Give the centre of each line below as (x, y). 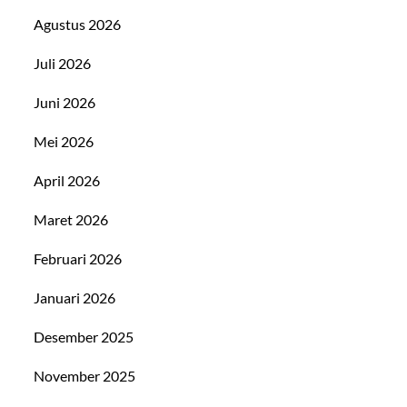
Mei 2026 (64, 141)
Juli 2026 (63, 63)
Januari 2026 (75, 297)
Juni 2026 (65, 102)
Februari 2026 (78, 258)
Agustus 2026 (78, 24)
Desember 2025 (84, 336)
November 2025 (85, 375)
